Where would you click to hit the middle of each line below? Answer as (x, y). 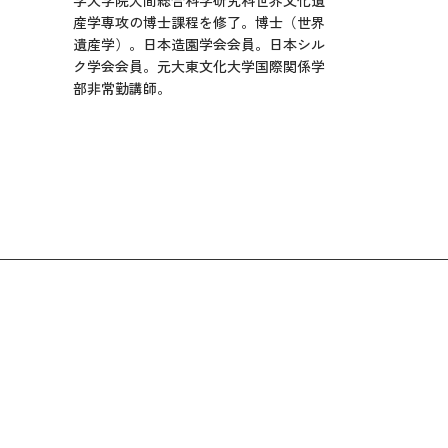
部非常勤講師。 (122, 88)
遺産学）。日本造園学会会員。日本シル (199, 44)
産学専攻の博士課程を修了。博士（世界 (199, 22)
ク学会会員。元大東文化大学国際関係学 (199, 66)
